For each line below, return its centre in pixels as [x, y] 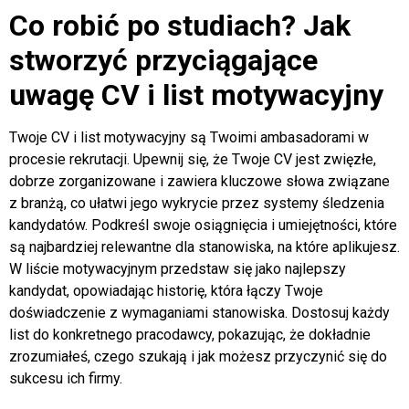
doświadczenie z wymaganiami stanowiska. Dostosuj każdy [199, 313]
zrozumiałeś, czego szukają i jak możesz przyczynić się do [198, 357]
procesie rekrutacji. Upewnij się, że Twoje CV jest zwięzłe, [193, 160]
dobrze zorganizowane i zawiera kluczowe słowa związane [199, 182]
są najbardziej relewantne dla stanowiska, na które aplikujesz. [204, 247]
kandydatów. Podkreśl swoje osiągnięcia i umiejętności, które [203, 225]
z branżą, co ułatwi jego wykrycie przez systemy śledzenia [197, 204]
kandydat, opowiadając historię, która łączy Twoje [166, 291]
